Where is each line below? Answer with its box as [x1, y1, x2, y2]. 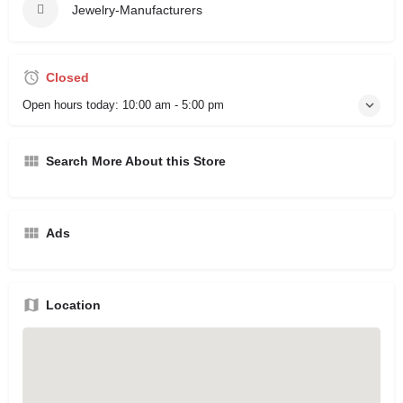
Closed [46, 69, 89, 85]
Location [46, 297, 101, 312]
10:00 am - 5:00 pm [122, 97, 224, 112]
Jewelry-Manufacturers [72, 2, 202, 17]
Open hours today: [22, 97, 122, 112]
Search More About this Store [46, 153, 226, 168]
